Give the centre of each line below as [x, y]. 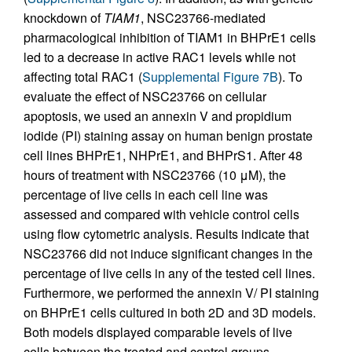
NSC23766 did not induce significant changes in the [168, 253]
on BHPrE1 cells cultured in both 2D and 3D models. [170, 312]
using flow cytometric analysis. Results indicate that [166, 233]
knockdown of [64, 17]
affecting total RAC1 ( [83, 76]
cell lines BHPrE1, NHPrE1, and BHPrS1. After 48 [163, 155]
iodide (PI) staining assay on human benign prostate [168, 135]
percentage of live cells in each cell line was [146, 194]
